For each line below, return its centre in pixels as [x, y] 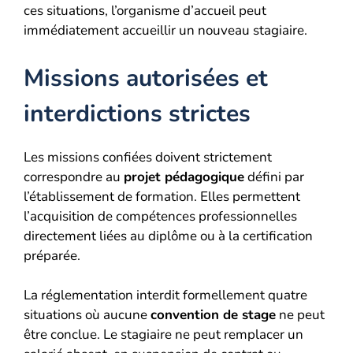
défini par [274, 176]
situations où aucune [87, 315]
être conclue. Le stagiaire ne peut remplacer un [163, 334]
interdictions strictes [137, 113]
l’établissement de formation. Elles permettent [162, 196]
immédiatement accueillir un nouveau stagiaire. [165, 30]
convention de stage [213, 315]
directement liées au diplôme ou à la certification [168, 236]
